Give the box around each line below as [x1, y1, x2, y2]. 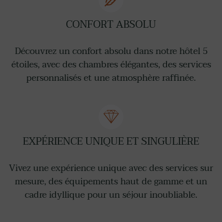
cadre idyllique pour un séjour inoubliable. [25, 187, 197, 203]
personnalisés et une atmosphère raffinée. [26, 70, 196, 86]
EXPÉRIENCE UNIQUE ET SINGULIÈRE [23, 133, 199, 150]
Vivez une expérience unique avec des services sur [9, 161, 213, 176]
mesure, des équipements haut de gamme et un [15, 174, 207, 189]
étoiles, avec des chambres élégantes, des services [11, 57, 211, 72]
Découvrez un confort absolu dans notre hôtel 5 [14, 44, 208, 59]
